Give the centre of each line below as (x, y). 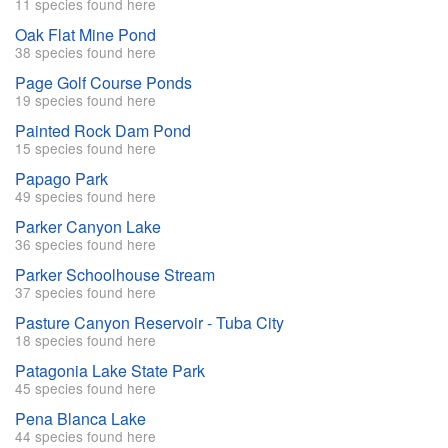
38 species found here (85, 52)
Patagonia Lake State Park (110, 371)
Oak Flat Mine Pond (85, 35)
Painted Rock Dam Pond (103, 131)
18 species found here (85, 340)
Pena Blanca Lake (80, 419)
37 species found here (85, 292)
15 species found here (85, 148)
